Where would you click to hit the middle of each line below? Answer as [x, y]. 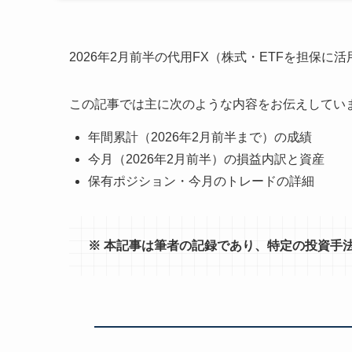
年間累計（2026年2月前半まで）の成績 [200, 137]
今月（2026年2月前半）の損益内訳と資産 [206, 159]
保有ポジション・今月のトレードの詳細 [201, 181]
